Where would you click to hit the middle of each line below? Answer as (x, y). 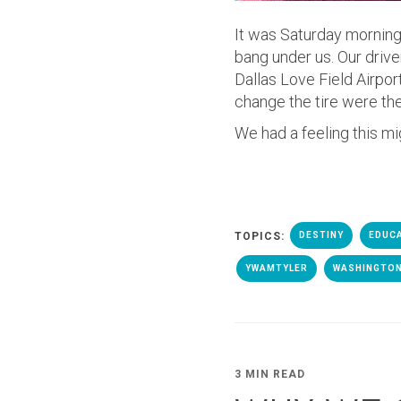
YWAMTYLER (277, 268)
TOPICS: (261, 236)
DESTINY (321, 235)
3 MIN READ (270, 374)
